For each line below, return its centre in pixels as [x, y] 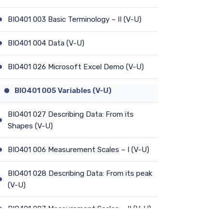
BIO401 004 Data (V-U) [46, 43]
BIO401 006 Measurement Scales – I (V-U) [78, 149]
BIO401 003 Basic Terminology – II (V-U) [75, 19]
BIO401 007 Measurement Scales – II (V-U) [79, 209]
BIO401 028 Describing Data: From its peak [80, 173]
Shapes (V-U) [30, 126]
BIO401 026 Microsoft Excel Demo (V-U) [76, 67]
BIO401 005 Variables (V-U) [63, 90]
